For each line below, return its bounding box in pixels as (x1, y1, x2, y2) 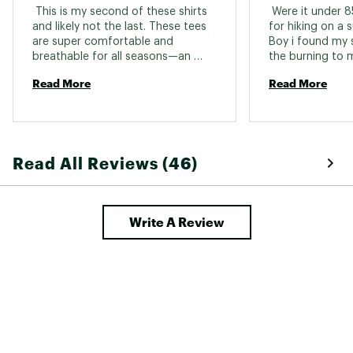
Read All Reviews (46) (13, 153, 198, 173)
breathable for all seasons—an (32, 50, 191, 62)
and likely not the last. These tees (32, 20, 206, 32)
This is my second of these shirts (32, 6, 207, 17)
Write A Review (128, 214, 225, 229)
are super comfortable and (32, 35, 173, 47)
